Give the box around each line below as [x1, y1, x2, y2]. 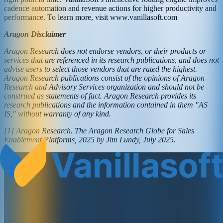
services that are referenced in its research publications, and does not [4, 56, 219, 65]
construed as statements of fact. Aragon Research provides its [4, 92, 196, 101]
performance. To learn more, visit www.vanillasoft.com [4, 13, 177, 22]
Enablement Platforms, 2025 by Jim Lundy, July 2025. [4, 135, 176, 144]
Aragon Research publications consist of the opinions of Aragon [4, 74, 205, 83]
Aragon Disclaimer [4, 30, 66, 39]
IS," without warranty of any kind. [4, 110, 111, 118]
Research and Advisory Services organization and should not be [4, 83, 204, 92]
